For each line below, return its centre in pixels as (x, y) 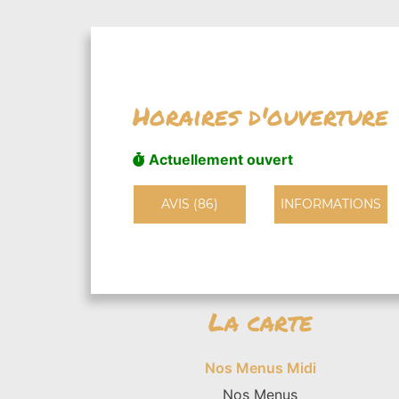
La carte (260, 322)
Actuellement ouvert (219, 159)
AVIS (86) (189, 204)
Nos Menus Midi (260, 368)
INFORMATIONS (330, 204)
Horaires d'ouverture (260, 115)
